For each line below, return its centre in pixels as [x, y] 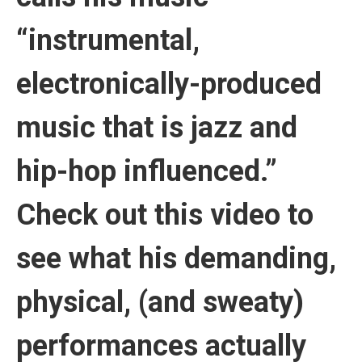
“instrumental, [108, 41]
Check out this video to [165, 215]
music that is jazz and [157, 128]
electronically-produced [169, 84]
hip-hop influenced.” [147, 172]
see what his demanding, [176, 259]
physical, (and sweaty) [160, 303]
